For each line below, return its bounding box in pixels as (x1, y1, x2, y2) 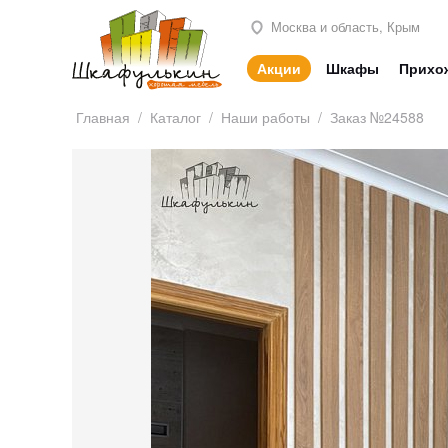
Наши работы (221, 107, 310, 128)
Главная (76, 107, 130, 128)
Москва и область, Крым (267, 16, 420, 36)
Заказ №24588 (330, 107, 424, 128)
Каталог (150, 107, 201, 128)
